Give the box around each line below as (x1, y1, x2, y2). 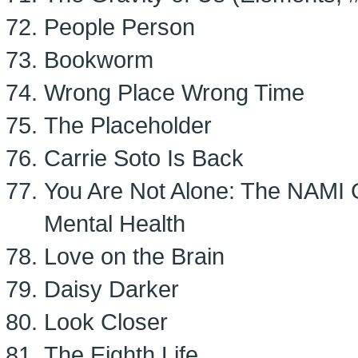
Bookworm (44, 46, 153, 73)
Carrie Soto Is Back (44, 145, 244, 171)
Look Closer (44, 308, 168, 335)
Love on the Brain (44, 243, 225, 269)
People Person (44, 14, 195, 40)
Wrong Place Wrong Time (44, 79, 304, 105)
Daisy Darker (44, 276, 179, 302)
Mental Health (44, 210, 185, 237)
